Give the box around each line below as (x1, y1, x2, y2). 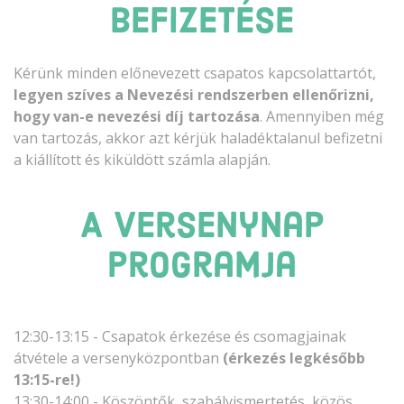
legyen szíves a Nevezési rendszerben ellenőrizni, (14, 84, 374, 105)
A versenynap (79, 209, 325, 246)
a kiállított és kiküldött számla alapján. (14, 149, 271, 170)
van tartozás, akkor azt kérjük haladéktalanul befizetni (14, 127, 382, 148)
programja (107, 249, 297, 286)
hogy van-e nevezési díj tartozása (14, 106, 260, 126)
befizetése (110, 5, 294, 41)
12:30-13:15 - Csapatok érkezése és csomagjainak (14, 326, 346, 346)
